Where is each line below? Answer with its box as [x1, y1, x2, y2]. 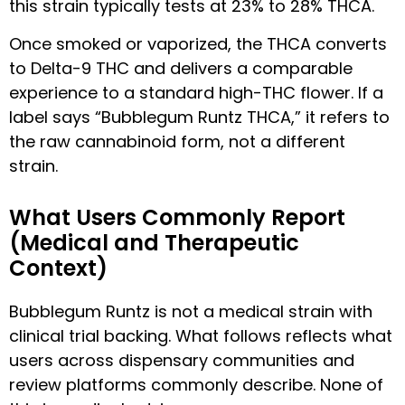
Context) [9, 252, 108, 283]
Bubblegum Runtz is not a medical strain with [9, 299, 372, 323]
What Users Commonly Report [9, 202, 345, 232]
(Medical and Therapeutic [9, 227, 299, 258]
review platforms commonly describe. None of [9, 372, 383, 396]
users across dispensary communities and [9, 348, 354, 372]
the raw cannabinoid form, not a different [9, 129, 345, 153]
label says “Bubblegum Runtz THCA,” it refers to [9, 105, 390, 128]
